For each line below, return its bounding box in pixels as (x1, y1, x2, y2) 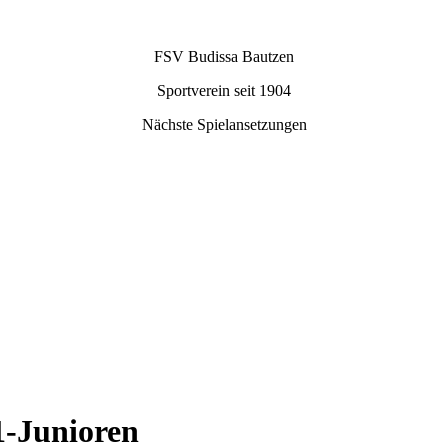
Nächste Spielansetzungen (141, 116, 307, 133)
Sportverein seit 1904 (157, 82, 291, 99)
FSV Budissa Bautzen (154, 48, 294, 65)
